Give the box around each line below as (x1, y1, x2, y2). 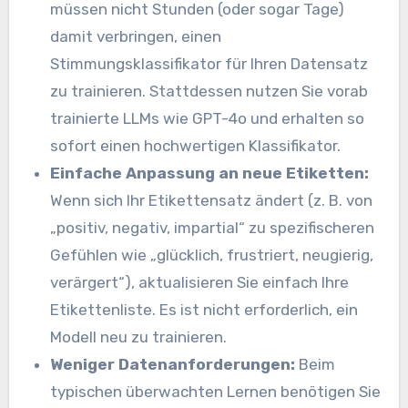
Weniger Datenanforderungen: (50, 354, 300, 373)
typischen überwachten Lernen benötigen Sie (50, 382, 382, 401)
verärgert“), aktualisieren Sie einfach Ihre (50, 272, 350, 291)
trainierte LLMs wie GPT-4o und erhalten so (50, 108, 365, 127)
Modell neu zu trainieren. (50, 327, 228, 346)
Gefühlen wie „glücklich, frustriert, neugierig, (50, 245, 374, 264)
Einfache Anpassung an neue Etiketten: (50, 163, 370, 182)
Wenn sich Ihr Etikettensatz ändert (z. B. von (50, 190, 373, 209)
